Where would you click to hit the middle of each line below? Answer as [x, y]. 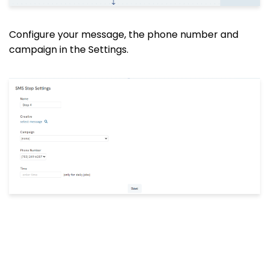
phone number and [192, 35]
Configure [33, 35]
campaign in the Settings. [69, 50]
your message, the [101, 35]
